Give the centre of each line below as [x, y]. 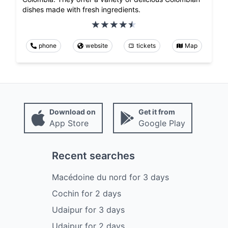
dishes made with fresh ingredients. [81, 10]
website [96, 46]
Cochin [65, 194]
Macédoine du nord [89, 177]
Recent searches [93, 156]
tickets [146, 46]
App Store [69, 123]
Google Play [162, 123]
